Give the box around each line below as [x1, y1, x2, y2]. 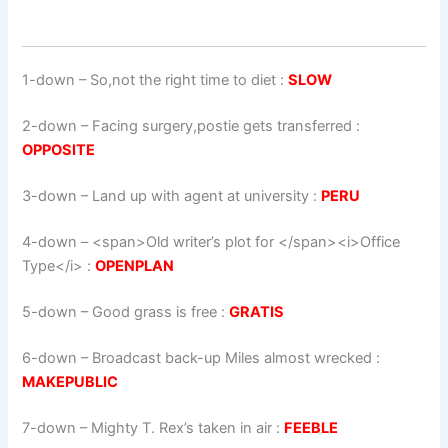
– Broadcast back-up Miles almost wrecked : [77, 348, 381, 367]
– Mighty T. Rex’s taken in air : [76, 418, 285, 437]
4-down [22, 233, 78, 251]
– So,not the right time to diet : [75, 71, 289, 90]
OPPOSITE [22, 141, 96, 160]
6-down [22, 348, 78, 367]
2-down [22, 117, 78, 136]
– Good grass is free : [77, 302, 230, 321]
